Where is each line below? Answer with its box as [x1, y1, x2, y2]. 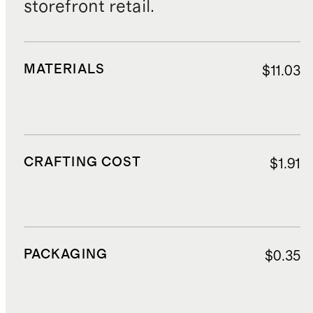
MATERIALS [23, 62, 105, 76]
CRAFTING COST [23, 155, 142, 169]
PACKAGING [23, 248, 108, 262]
